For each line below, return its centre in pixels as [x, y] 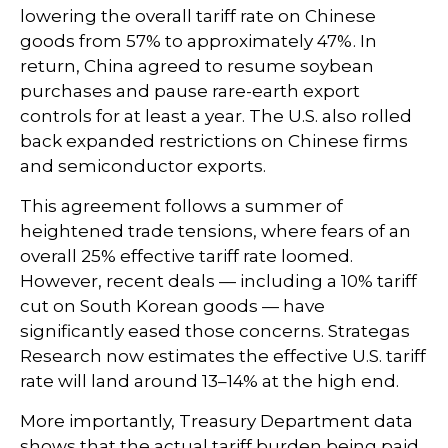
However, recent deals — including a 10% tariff [218, 281]
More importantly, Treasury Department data [216, 421]
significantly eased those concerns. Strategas [215, 331]
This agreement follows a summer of [181, 206]
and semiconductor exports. [143, 166]
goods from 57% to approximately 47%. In [198, 41]
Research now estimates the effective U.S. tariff [223, 356]
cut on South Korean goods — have [172, 306]
